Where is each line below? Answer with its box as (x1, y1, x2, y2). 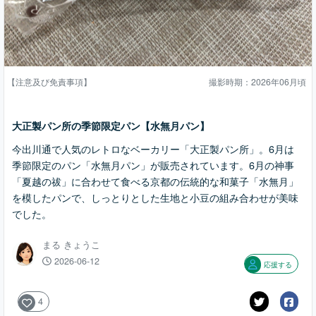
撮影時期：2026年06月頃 (209, 75, 306, 87)
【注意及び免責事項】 (7, 75, 92, 87)
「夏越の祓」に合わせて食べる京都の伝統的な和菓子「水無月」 (12, 174, 298, 188)
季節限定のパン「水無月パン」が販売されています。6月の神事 (12, 157, 294, 172)
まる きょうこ (42, 238, 100, 251)
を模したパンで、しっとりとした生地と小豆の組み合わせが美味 (12, 190, 298, 205)
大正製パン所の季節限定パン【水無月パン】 (12, 119, 209, 133)
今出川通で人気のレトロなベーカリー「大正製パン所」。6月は (12, 141, 294, 156)
